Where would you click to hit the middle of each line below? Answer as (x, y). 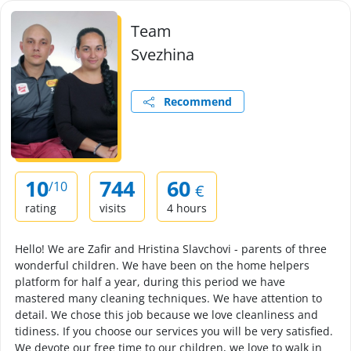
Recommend (193, 101)
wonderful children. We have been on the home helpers (162, 265)
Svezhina (163, 54)
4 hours (187, 208)
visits (113, 208)
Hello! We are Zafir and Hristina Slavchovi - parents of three (171, 249)
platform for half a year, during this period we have (150, 282)
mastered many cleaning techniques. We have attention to (168, 298)
